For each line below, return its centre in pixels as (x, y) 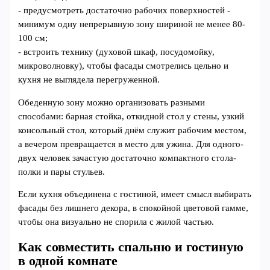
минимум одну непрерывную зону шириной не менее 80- (132, 24)
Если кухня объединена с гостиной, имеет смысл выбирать (135, 194)
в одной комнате (68, 261)
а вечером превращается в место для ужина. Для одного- (131, 144)
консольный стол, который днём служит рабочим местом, (133, 130)
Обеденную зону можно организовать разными (112, 102)
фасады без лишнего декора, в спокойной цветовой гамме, (133, 208)
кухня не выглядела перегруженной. (89, 80)
